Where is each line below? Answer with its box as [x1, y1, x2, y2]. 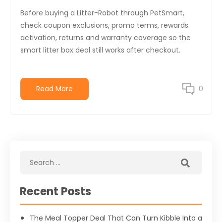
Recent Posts [20, 184, 91, 200]
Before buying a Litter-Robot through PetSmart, [20, 8, 184, 18]
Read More [36, 84, 73, 94]
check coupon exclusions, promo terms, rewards [20, 20, 188, 31]
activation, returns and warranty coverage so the [20, 33, 191, 43]
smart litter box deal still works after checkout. [20, 45, 180, 55]
